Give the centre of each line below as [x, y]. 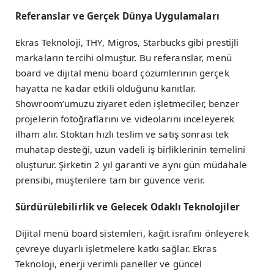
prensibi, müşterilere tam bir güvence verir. [110, 180]
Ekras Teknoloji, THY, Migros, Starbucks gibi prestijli [127, 43]
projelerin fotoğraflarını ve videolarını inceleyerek [125, 119]
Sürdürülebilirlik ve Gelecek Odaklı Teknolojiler [128, 206]
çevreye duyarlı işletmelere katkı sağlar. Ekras [116, 248]
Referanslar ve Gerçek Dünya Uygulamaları [117, 16]
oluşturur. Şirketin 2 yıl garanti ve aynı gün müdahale [131, 165]
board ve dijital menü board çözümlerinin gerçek [122, 73]
